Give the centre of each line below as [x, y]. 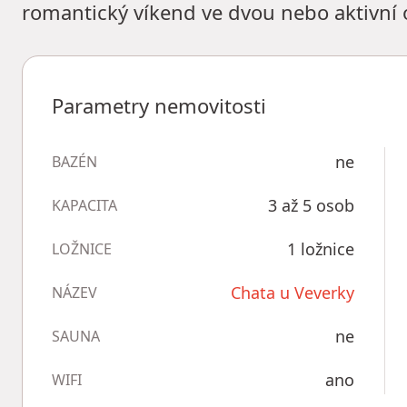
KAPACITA [84, 205]
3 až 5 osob [311, 205]
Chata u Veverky [293, 293]
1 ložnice [321, 249]
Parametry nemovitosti [159, 105]
